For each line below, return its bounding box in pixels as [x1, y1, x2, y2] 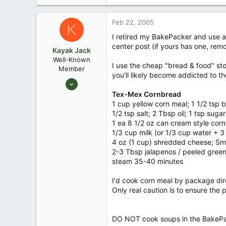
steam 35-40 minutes [112, 157, 183, 165]
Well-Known [52, 55, 90, 64]
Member [58, 65, 85, 73]
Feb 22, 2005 [112, 18, 154, 26]
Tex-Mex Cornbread [112, 90, 181, 98]
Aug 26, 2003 [59, 76, 101, 84]
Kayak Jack [52, 46, 91, 54]
